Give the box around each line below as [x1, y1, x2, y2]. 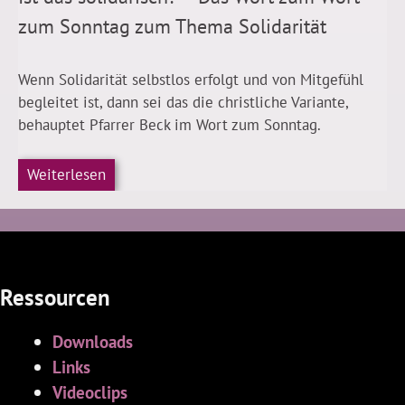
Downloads [52, 329, 133, 353]
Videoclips [52, 380, 127, 403]
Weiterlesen [27, 165, 106, 185]
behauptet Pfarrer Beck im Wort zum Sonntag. [18, 115, 321, 136]
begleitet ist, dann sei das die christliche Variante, [18, 92, 348, 113]
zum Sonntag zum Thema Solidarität [18, 14, 326, 40]
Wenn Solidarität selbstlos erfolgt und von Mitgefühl [18, 70, 363, 90]
